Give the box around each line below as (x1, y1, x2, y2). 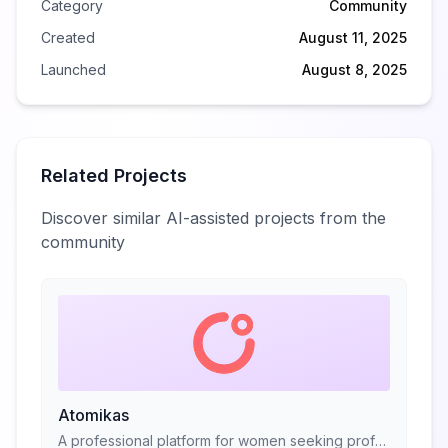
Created (41, 29, 95, 46)
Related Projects (41, 165, 187, 186)
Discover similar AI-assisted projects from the (41, 208, 386, 228)
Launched (41, 61, 106, 78)
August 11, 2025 (299, 29, 407, 46)
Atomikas (58, 405, 129, 425)
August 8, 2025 (302, 61, 407, 78)
